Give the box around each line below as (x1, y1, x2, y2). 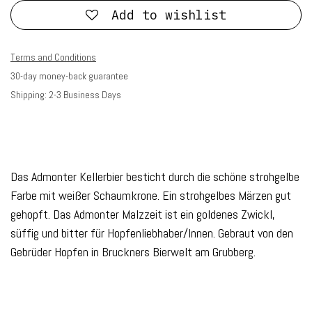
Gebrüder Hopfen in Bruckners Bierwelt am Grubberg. (10, 243, 256, 260)
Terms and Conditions (10, 50, 96, 63)
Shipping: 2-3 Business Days (10, 88, 121, 101)
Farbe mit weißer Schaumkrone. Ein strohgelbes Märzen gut (10, 187, 291, 203)
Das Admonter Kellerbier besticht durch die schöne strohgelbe (10, 168, 299, 185)
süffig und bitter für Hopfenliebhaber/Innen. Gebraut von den (10, 224, 293, 241)
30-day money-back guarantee (10, 69, 128, 82)
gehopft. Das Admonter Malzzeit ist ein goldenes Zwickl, (10, 205, 275, 222)
